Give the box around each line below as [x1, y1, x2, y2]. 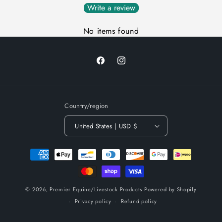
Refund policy [121, 197, 158, 205]
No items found [83, 25, 139, 37]
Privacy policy [74, 197, 111, 205]
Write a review [87, 1, 135, 13]
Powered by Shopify [144, 185, 197, 193]
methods [17, 158, 47, 168]
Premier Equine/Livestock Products [50, 185, 143, 193]
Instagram [116, 60, 147, 71]
